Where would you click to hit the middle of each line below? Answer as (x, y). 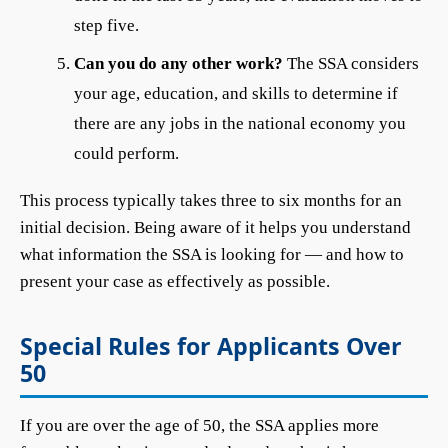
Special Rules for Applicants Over (211, 346)
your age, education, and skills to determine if (236, 93)
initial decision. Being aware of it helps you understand (215, 227)
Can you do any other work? (178, 63)
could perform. (126, 153)
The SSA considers (351, 63)
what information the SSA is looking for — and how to (212, 254)
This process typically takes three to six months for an (211, 200)
